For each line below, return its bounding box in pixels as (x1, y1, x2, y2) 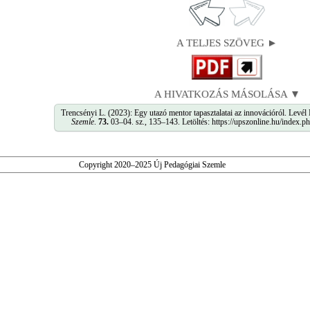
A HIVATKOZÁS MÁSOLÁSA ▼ (154, 89, 300, 100)
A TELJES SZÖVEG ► (176, 37, 277, 49)
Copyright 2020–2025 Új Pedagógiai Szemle (79, 160, 226, 170)
